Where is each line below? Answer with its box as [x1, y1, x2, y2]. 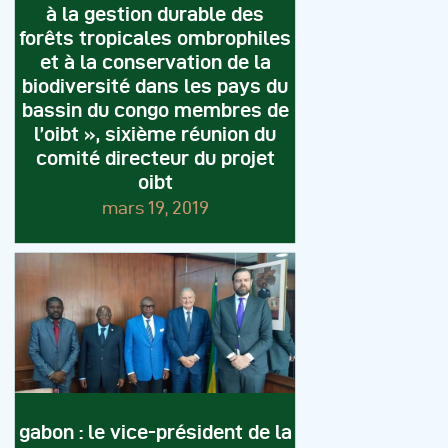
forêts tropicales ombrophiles [19, 27, 291, 50]
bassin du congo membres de [21, 99, 289, 122]
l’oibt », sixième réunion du [34, 123, 276, 146]
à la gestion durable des [46, 3, 264, 26]
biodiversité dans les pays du [22, 75, 288, 98]
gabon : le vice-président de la [18, 421, 292, 444]
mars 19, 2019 [101, 198, 209, 218]
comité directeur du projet [35, 147, 275, 170]
